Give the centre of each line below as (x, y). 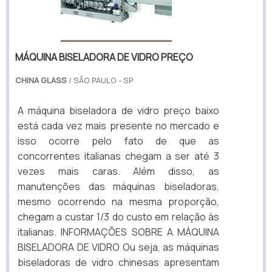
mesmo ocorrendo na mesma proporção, (118, 202)
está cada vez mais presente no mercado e (118, 126)
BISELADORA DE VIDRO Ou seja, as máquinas (118, 247)
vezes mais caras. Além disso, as (118, 172)
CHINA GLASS (41, 80)
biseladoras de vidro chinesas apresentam (118, 263)
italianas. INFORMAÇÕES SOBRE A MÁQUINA (118, 232)
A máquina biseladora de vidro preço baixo (118, 111)
